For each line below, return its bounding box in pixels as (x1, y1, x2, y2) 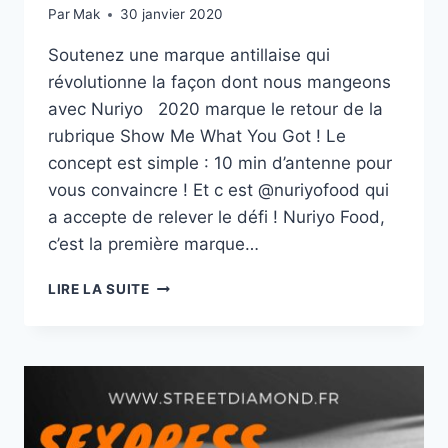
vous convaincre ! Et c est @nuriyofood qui (48, 180, 389, 201)
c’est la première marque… (48, 234, 259, 255)
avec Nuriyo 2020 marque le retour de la (48, 99, 383, 120)
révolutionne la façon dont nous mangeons (48, 72, 391, 93)
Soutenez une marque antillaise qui (48, 45, 330, 66)
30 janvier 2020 (120, 6, 224, 23)
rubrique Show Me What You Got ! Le (48, 126, 346, 147)
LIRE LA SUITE (48, 281, 150, 298)
